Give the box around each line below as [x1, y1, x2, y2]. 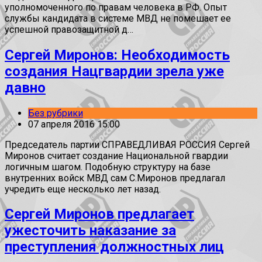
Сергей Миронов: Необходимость [5, 46, 230, 63]
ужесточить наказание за [5, 222, 176, 239]
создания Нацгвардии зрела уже [5, 63, 224, 80]
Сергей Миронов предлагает [5, 206, 194, 223]
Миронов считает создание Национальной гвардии [5, 150, 228, 161]
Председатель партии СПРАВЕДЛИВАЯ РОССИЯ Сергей [5, 139, 250, 150]
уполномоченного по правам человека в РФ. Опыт [5, 1, 227, 13]
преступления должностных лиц [5, 239, 224, 256]
